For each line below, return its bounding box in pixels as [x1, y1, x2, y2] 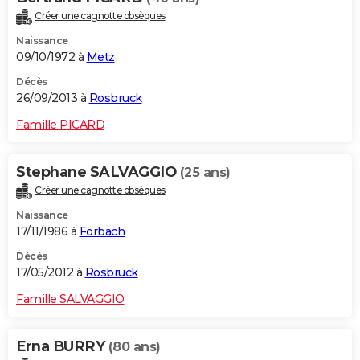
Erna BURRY [16, 337, 108, 356]
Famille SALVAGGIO [16, 292, 125, 307]
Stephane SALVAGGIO [16, 163, 180, 182]
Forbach [79, 224, 125, 239]
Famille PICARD [16, 117, 104, 133]
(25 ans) [179, 165, 231, 181]
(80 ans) [108, 339, 161, 355]
